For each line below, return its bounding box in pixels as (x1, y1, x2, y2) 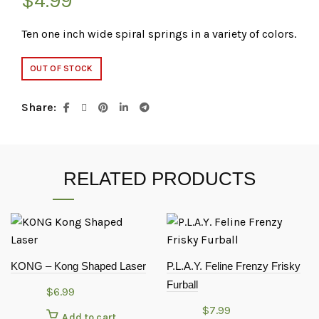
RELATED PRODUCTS (63, 168, 256, 189)
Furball (167, 278, 198, 291)
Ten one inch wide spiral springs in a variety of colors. (21, 27, 296, 41)
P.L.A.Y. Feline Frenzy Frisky (167, 260, 300, 272)
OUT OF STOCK (30, 63, 93, 73)
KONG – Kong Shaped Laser (11, 260, 146, 272)
